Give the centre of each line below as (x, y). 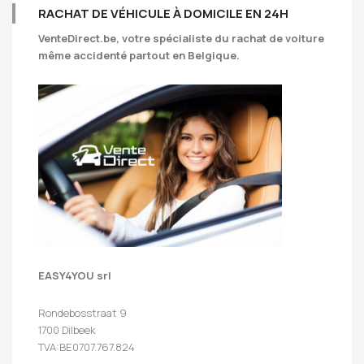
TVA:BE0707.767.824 (87, 347)
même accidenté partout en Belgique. (139, 56)
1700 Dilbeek (67, 329)
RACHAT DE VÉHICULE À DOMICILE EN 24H (163, 14)
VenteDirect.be (77, 39)
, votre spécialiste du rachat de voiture (220, 39)
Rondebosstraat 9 (82, 312)
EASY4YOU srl (75, 275)
